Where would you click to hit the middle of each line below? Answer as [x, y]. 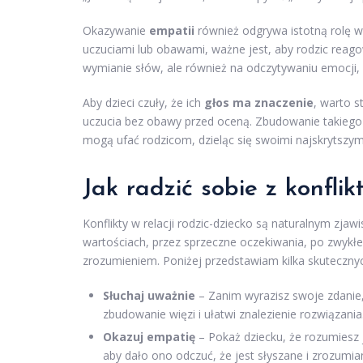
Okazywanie [116, 31]
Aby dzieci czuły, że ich [143, 103]
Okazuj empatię [149, 337]
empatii [172, 31]
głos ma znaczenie [259, 103]
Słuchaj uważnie [149, 296]
